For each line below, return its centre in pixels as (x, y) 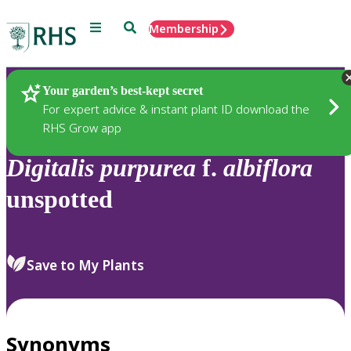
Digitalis (50, 168)
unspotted (60, 199)
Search (141, 26)
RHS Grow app (82, 127)
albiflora (268, 168)
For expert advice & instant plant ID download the (176, 109)
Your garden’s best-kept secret (123, 90)
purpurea (148, 168)
